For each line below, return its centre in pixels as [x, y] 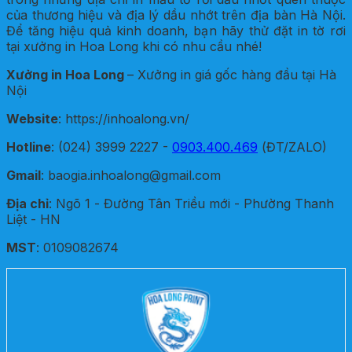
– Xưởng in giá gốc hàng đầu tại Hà [232, 74]
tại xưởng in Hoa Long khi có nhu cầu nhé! [134, 46]
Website [32, 118]
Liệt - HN [33, 219]
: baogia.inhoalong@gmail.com [131, 175]
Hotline [29, 147]
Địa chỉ [27, 203]
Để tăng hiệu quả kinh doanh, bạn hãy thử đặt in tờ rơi [176, 30]
